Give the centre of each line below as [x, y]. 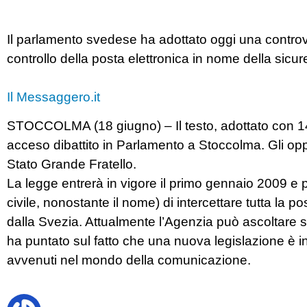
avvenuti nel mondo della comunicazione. [129, 260]
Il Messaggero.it [53, 97]
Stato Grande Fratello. [72, 164]
